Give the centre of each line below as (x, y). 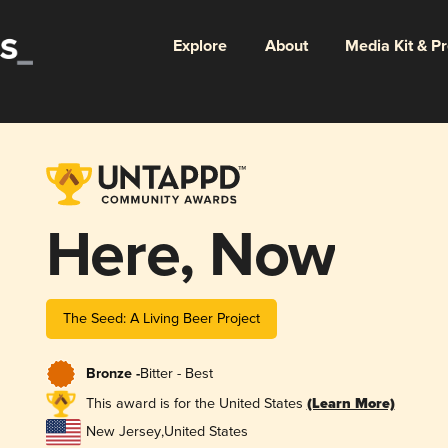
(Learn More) (350, 404)
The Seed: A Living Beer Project (161, 318)
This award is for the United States (196, 403)
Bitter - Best (176, 374)
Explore (199, 46)
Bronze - (112, 374)
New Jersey (123, 432)
